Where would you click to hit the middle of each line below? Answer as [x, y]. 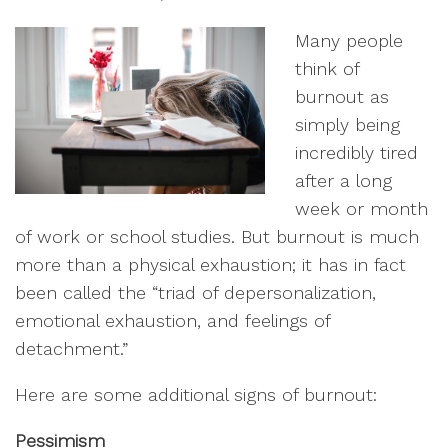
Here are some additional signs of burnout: [196, 394]
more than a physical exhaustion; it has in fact [210, 264]
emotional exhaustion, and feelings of [172, 320]
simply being [347, 124]
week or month [361, 208]
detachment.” [74, 348]
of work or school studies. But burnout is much [217, 236]
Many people [349, 40]
